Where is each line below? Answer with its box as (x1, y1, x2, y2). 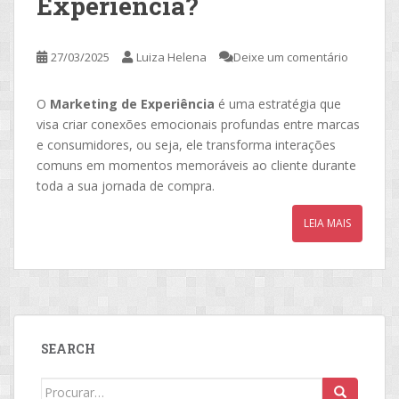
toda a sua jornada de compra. (37, 176, 218, 194)
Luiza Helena (136, 48, 207, 65)
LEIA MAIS (304, 215, 351, 231)
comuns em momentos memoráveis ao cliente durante (37, 156, 356, 174)
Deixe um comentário (233, 48, 348, 65)
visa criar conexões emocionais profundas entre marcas (37, 115, 360, 133)
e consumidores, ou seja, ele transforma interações (37, 135, 336, 153)
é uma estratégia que (215, 94, 341, 112)
